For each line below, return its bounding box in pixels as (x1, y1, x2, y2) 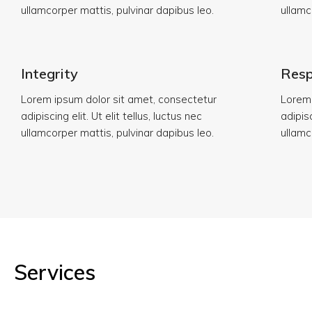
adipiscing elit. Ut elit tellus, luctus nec (21, 109, 202, 123)
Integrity (21, 65, 78, 82)
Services (14, 259, 95, 286)
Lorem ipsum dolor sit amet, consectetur (21, 93, 217, 106)
